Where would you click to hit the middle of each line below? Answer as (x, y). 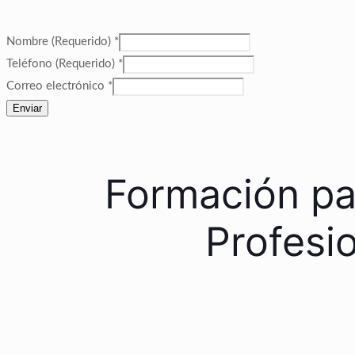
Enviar (27, 109)
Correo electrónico (57, 86)
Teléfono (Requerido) (62, 64)
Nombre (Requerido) (60, 42)
